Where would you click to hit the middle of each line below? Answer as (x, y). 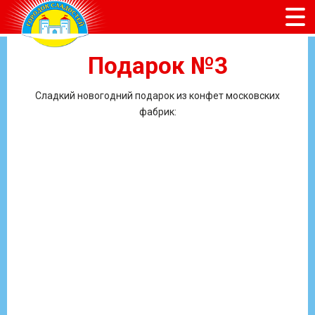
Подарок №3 (157, 66)
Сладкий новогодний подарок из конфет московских (157, 96)
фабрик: (157, 112)
